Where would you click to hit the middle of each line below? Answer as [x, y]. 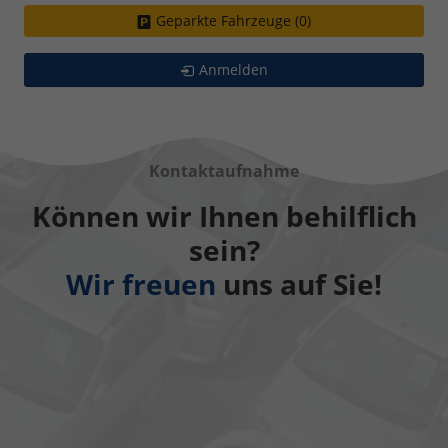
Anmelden [233, 69]
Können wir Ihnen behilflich [224, 215]
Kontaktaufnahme [224, 170]
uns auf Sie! [299, 283]
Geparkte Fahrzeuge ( [227, 20]
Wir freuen [141, 283]
